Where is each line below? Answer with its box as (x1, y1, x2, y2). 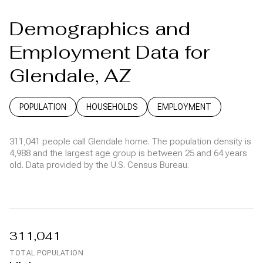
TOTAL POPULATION (9, 248, 83, 257)
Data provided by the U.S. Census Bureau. (23, 159, 189, 170)
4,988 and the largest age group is (9, 147, 147, 159)
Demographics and (9, 16, 190, 41)
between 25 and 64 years (147, 147, 247, 159)
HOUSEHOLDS (86, 102, 137, 112)
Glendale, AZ (9, 63, 131, 87)
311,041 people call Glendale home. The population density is (9, 136, 251, 147)
